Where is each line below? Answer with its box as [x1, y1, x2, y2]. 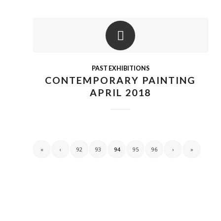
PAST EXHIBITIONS [91, 65, 149, 72]
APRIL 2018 [90, 87, 151, 98]
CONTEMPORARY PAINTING [45, 74, 196, 86]
